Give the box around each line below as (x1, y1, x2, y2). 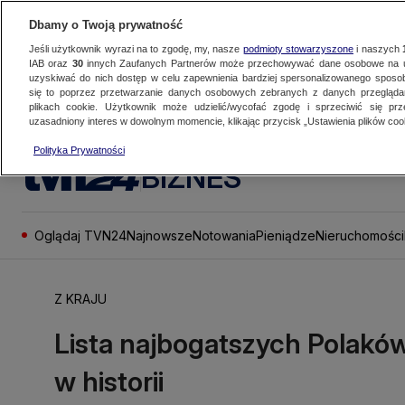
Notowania (193, 227, 256, 243)
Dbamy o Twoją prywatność (29, 18, 183, 32)
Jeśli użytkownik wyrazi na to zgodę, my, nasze (29, 43, 243, 54)
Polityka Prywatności (33, 145, 125, 155)
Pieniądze (256, 227, 316, 243)
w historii (54, 365, 164, 398)
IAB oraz (29, 58, 72, 69)
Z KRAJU (54, 291, 107, 306)
